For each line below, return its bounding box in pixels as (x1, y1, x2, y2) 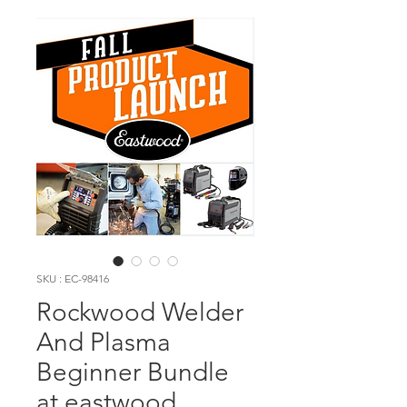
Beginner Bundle (36, 357, 229, 388)
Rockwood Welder (36, 297, 243, 328)
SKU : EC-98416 (36, 272, 109, 286)
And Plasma (36, 327, 171, 358)
